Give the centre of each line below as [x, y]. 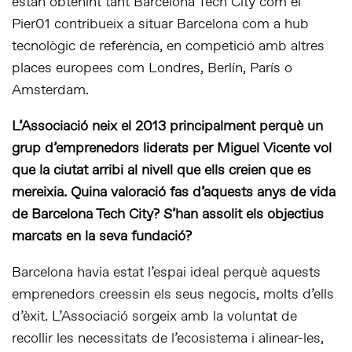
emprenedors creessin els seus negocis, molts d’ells [173, 295]
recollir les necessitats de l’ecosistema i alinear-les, [168, 339]
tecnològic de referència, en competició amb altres [168, 47]
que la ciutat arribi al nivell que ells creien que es [161, 171]
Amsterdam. [50, 91]
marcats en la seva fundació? [102, 237]
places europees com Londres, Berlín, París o [152, 69]
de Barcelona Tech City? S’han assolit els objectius [168, 215]
